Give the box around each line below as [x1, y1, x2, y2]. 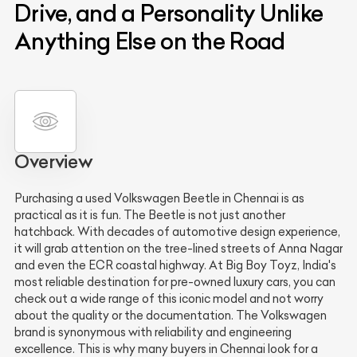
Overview [14, 150, 93, 173]
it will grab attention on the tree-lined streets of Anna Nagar [14, 241, 343, 256]
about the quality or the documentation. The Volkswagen [14, 308, 327, 323]
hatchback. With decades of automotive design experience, [14, 224, 340, 239]
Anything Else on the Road [14, 26, 285, 55]
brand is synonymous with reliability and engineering [14, 324, 292, 339]
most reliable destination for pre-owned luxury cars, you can [14, 274, 335, 289]
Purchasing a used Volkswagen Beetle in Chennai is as [14, 190, 304, 206]
